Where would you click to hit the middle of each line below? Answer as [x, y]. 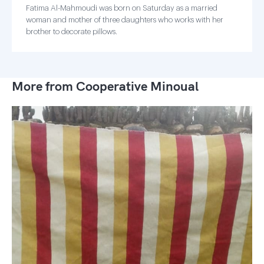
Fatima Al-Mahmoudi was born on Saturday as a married [122, 8]
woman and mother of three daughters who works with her [125, 20]
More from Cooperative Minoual [105, 86]
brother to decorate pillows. [72, 32]
